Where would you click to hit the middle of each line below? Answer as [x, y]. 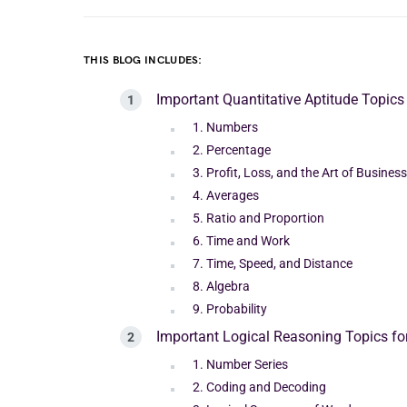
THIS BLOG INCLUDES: [143, 60]
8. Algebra [221, 286]
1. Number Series [240, 364]
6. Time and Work [241, 241]
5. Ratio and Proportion [258, 218]
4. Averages [226, 195]
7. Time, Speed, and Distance [273, 263]
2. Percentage [232, 150]
